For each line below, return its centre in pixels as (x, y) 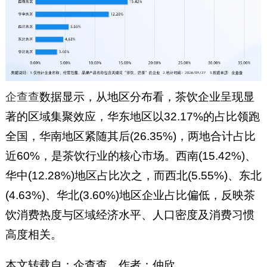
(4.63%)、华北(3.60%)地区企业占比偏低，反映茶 (130, 195)
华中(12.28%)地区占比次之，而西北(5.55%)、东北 (133, 175)
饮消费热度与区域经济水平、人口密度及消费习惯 (130, 215)
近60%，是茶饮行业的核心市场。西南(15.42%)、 (131, 156)
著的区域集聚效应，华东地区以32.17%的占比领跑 (132, 116)
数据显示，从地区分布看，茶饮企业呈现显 (147, 97)
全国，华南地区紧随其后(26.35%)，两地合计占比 (130, 136)
